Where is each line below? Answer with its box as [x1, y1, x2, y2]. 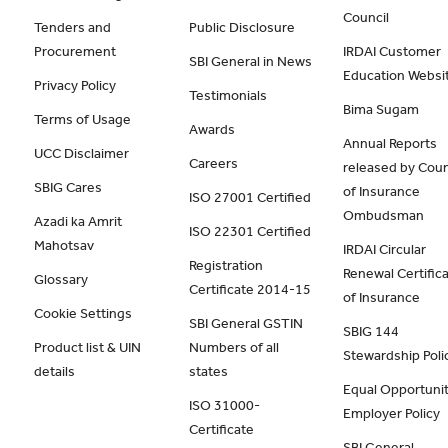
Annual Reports [343, 135, 438, 152]
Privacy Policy [34, 77, 117, 94]
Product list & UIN [34, 339, 142, 356]
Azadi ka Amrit [34, 213, 123, 230]
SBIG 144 [343, 323, 400, 340]
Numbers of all [188, 339, 279, 356]
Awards [188, 121, 235, 138]
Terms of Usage [34, 111, 132, 128]
